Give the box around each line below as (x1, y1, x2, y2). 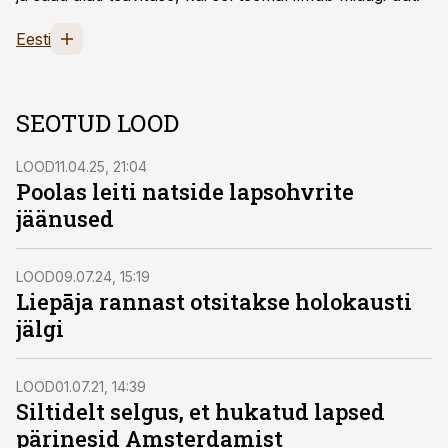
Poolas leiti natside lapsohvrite (16, 177, 354, 206)
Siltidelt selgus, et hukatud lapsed (16, 397, 385, 426)
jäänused (16, 204, 114, 233)
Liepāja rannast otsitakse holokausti (16, 287, 412, 316)
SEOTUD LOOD (16, 107, 179, 139)
